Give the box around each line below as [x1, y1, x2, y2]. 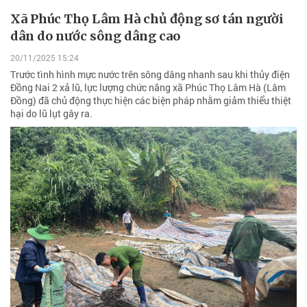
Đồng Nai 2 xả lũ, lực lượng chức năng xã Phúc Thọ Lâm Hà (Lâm [10, 80, 286, 94]
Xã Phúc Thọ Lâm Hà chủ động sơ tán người [10, 11, 284, 27]
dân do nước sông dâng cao [10, 28, 180, 45]
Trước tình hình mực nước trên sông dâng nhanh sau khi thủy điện [10, 67, 290, 81]
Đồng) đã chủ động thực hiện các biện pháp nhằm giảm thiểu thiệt [10, 93, 291, 107]
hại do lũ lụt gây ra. [10, 106, 93, 120]
